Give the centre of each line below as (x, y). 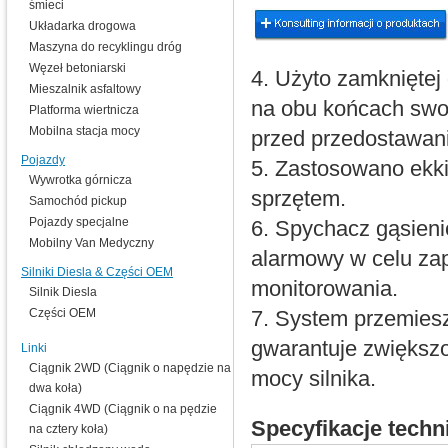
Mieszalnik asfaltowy (85, 89)
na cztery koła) (68, 429)
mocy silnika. (313, 379)
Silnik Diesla (63, 292)
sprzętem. (298, 199)
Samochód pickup (78, 201)
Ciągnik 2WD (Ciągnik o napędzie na (130, 368)
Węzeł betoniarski (77, 68)
